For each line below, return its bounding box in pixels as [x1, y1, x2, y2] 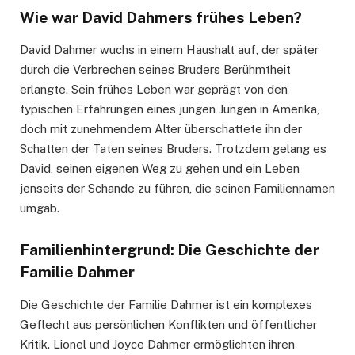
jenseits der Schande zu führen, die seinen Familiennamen [20, 181, 335, 196]
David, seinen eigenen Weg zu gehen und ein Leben [20, 162, 300, 176]
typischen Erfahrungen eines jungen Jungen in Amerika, [20, 102, 319, 116]
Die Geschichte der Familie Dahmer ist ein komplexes [20, 297, 312, 311]
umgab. [20, 201, 59, 216]
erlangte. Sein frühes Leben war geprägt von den [20, 82, 288, 97]
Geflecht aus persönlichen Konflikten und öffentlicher [20, 317, 317, 331]
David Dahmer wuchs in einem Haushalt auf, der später [20, 43, 319, 57]
